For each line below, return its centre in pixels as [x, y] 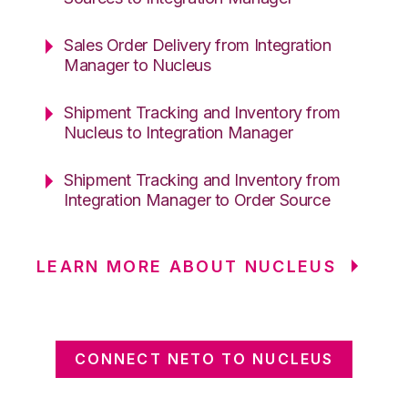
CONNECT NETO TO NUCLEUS [204, 358]
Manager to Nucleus [138, 65]
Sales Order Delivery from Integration [198, 45]
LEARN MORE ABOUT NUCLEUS [187, 266]
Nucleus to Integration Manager [178, 132]
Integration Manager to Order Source [197, 199]
